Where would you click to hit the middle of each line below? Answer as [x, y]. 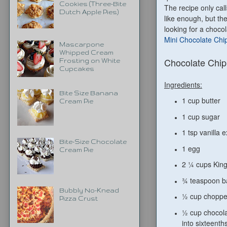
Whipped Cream [86, 52]
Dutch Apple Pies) [89, 12]
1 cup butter [201, 101]
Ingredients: [183, 84]
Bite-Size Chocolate [93, 141]
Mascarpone [81, 44]
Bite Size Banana [88, 93]
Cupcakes [77, 68]
